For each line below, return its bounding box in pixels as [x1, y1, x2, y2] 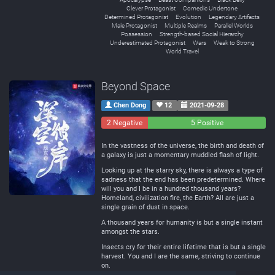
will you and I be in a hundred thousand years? [101, 185, 241, 193]
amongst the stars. [101, 228, 160, 236]
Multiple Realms [164, 22, 207, 29]
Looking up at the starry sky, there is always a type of [101, 166, 263, 174]
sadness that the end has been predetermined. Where [101, 176, 265, 184]
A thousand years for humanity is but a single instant [101, 219, 263, 227]
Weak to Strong [213, 39, 255, 46]
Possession [120, 31, 152, 37]
